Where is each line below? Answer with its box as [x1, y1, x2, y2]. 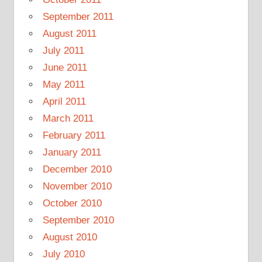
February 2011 [42, 129, 105, 141]
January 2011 [42, 146, 101, 158]
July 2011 [42, 44, 84, 56]
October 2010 [42, 197, 102, 209]
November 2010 [42, 180, 112, 192]
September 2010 [42, 214, 114, 226]
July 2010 [42, 248, 85, 260]
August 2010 [42, 231, 97, 243]
